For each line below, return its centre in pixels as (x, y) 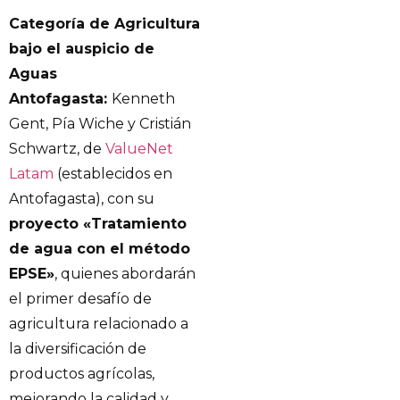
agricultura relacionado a (99, 324)
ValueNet (139, 149)
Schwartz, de (57, 149)
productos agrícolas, (82, 374)
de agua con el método (100, 249)
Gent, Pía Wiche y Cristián (100, 124)
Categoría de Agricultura (104, 24)
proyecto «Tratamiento (98, 224)
